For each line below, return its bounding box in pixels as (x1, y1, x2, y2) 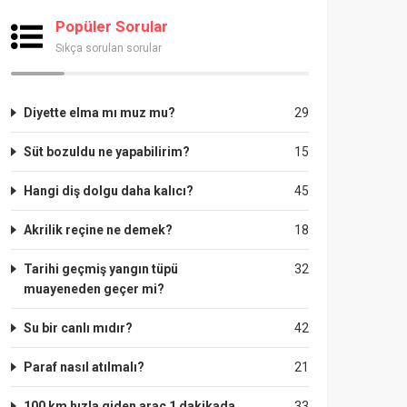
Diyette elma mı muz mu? (24, 105, 175, 120)
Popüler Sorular (55, 17, 168, 35)
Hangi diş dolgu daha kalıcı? (24, 184, 194, 198)
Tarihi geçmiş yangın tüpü (24, 262, 178, 276)
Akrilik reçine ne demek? (24, 223, 173, 237)
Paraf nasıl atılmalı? (24, 360, 144, 374)
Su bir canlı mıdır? (24, 321, 133, 335)
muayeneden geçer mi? (24, 282, 164, 296)
